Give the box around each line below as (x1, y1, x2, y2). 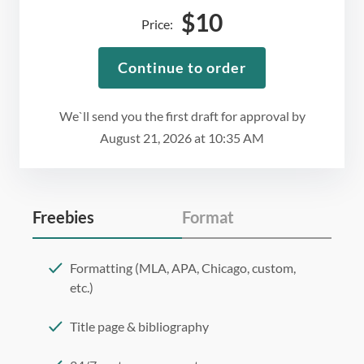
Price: (141, 16, 173, 32)
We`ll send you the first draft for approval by (58, 108, 305, 124)
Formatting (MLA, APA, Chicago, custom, (70, 260, 296, 276)
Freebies (32, 207, 94, 227)
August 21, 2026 (100, 130, 192, 146)
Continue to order (118, 58, 246, 77)
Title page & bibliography (70, 318, 209, 335)
